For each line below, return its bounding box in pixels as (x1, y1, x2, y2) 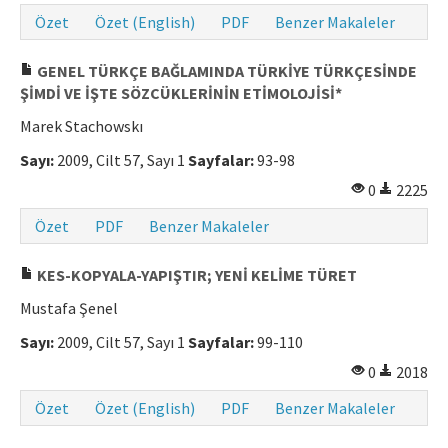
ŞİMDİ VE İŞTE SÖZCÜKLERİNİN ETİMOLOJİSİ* (20, 83, 342, 104)
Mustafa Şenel (20, 298, 118, 319)
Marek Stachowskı (20, 116, 143, 137)
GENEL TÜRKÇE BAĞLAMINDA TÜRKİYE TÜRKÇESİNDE (34, 61, 417, 82)
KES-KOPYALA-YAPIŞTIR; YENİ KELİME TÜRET (34, 265, 357, 286)
